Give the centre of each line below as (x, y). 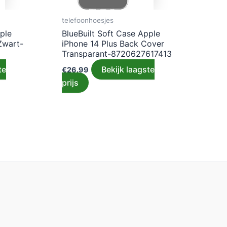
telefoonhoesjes (88, 20)
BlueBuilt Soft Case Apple (111, 33)
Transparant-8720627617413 (117, 53)
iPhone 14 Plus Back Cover (113, 43)
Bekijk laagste (128, 69)
